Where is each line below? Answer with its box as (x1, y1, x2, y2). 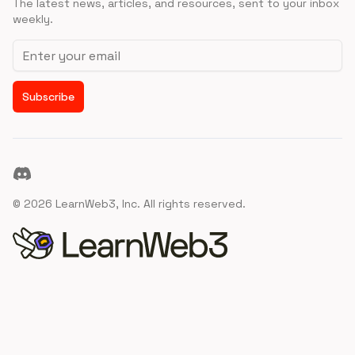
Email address (12, 40, 94, 56)
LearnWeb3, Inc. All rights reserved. (52, 197, 246, 211)
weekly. (13, 12, 53, 26)
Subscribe (22, 90, 74, 104)
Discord (12, 164, 57, 181)
